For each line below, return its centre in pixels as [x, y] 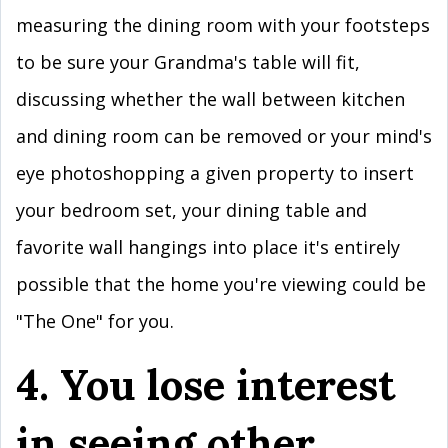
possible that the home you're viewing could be [221, 284]
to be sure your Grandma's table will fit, [188, 62]
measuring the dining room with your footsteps [223, 25]
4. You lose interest [205, 384]
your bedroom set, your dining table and [191, 210]
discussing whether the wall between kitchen [210, 99]
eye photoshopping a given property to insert [215, 173]
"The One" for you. [95, 321]
